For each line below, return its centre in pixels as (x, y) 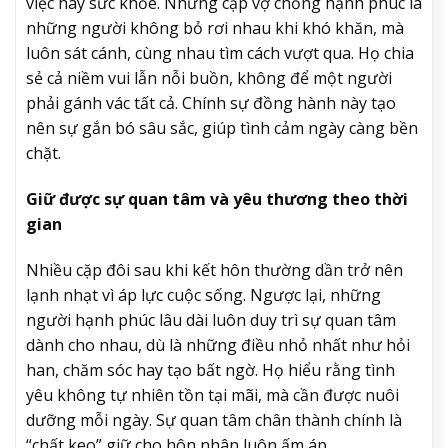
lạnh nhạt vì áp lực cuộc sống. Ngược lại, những (203, 294)
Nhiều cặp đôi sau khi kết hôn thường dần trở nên (214, 269)
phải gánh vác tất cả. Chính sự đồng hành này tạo (211, 103)
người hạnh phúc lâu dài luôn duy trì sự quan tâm (211, 319)
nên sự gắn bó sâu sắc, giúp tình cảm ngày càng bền (222, 128)
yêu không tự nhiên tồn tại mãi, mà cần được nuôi (212, 394)
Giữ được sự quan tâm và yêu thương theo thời (217, 199)
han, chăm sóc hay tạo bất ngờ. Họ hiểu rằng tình (210, 369)
